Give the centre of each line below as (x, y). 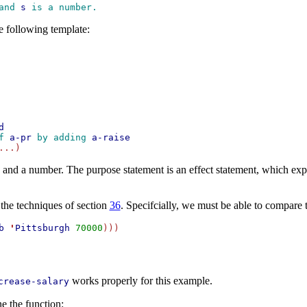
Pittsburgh (42, 228)
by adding (61, 138)
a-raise (111, 138)
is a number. (64, 8)
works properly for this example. (140, 281)
